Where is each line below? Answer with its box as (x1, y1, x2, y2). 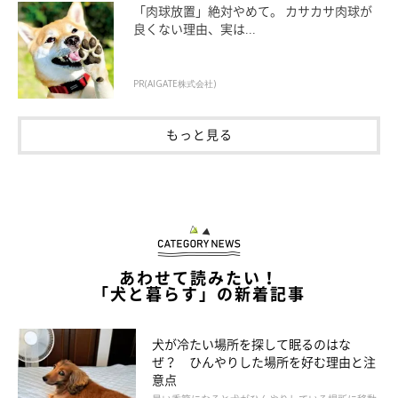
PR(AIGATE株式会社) (133, 76, 216, 90)
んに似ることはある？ (110, 109, 288, 134)
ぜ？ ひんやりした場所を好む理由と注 (151, 352, 376, 370)
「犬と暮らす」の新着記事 (92, 281, 306, 306)
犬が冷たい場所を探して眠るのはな (151, 334, 351, 353)
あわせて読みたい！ (119, 265, 279, 290)
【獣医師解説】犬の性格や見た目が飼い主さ (21, 88, 377, 113)
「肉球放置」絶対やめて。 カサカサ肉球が (133, 2, 372, 20)
